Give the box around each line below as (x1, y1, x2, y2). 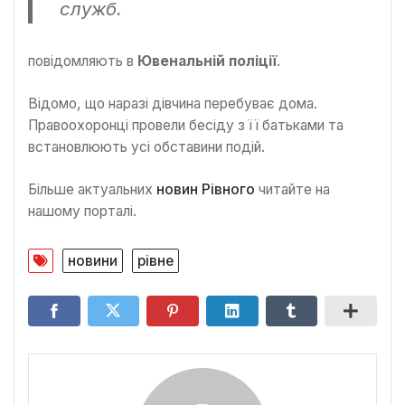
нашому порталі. (28, 202, 137, 221)
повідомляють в (28, 52, 134, 70)
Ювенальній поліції (134, 52, 277, 70)
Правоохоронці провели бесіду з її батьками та (28, 116, 344, 134)
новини (68, 251, 118, 269)
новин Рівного (156, 181, 255, 199)
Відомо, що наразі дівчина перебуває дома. (28, 94, 317, 112)
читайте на (255, 181, 330, 199)
